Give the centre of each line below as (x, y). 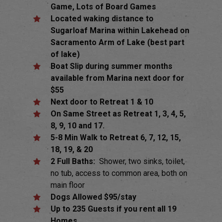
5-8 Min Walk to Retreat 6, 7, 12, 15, (116, 137)
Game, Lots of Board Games (104, 6)
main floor (68, 185)
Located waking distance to (102, 18)
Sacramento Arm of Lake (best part (118, 42)
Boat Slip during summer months (112, 66)
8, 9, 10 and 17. (78, 125)
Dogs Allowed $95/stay (94, 197)
